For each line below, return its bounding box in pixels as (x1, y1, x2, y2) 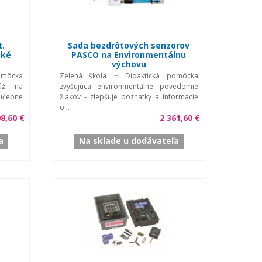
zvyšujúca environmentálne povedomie (59, 81, 198, 91)
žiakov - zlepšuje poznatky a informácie (59, 91, 198, 102)
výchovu (111, 58, 146, 70)
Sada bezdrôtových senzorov (68, 39, 189, 51)
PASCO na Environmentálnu (71, 49, 186, 60)
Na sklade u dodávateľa (78, 135, 179, 146)
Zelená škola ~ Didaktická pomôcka (59, 70, 198, 81)
